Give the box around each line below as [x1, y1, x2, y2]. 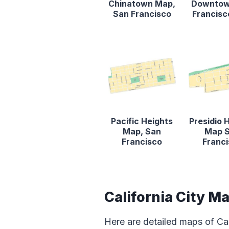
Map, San [123, 126, 162, 136]
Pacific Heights [111, 116, 173, 126]
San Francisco [112, 8, 171, 19]
